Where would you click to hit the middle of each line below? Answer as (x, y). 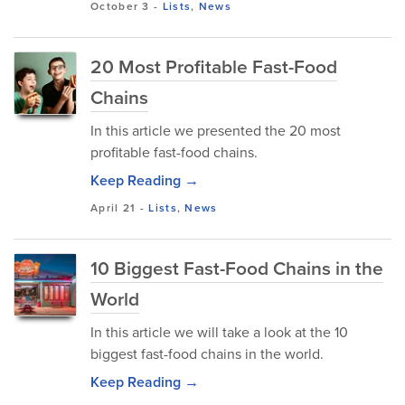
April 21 (113, 208)
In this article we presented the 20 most (216, 131)
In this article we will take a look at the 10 (219, 332)
